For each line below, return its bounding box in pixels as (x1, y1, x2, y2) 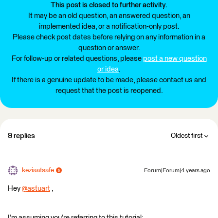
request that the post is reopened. (55, 87, 163, 94)
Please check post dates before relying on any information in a (13, 33, 205, 41)
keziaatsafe (22, 166, 54, 174)
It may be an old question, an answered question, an (28, 12, 190, 19)
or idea (97, 65, 119, 73)
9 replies (8, 132, 35, 140)
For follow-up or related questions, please (11, 54, 143, 62)
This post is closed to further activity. (51, 1, 167, 9)
